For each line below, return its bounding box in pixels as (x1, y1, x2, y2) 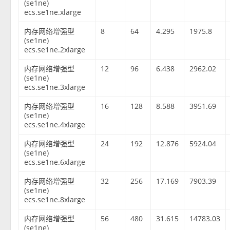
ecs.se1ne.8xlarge (24, 195, 86, 205)
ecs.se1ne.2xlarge (24, 45, 86, 55)
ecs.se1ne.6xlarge (24, 157, 86, 167)
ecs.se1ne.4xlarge (24, 120, 86, 130)
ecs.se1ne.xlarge (24, 7, 82, 17)
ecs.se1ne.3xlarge (24, 82, 86, 92)
